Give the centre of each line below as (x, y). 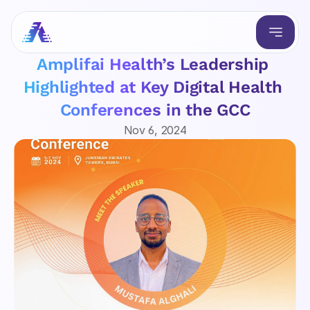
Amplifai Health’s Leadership (153, 64)
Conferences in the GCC (155, 110)
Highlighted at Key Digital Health (153, 87)
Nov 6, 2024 (155, 130)
